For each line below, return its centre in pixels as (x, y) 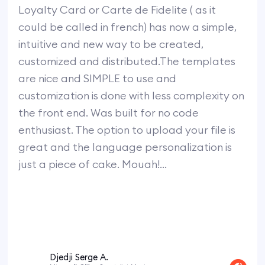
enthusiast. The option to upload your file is (127, 130)
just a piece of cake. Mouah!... (93, 164)
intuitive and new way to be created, (111, 44)
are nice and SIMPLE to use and (98, 78)
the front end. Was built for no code (109, 112)
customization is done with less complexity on (132, 95)
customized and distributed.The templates (127, 61)
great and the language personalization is (125, 147)
